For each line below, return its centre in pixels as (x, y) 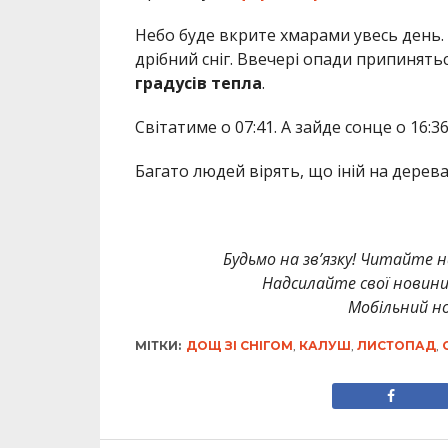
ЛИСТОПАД (396, 346)
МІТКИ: (157, 346)
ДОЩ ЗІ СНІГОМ (239, 346)
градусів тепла (198, 83)
